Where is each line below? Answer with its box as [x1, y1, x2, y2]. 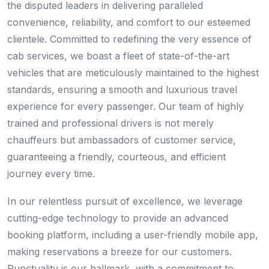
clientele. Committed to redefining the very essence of [7, 33, 252, 46]
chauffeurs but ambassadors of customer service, [7, 134, 236, 147]
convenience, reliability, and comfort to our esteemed [7, 16, 250, 29]
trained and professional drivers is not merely [7, 117, 214, 130]
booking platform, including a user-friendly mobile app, [7, 229, 258, 241]
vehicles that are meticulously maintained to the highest [7, 67, 259, 79]
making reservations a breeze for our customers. [7, 246, 232, 258]
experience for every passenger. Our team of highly [7, 100, 244, 113]
